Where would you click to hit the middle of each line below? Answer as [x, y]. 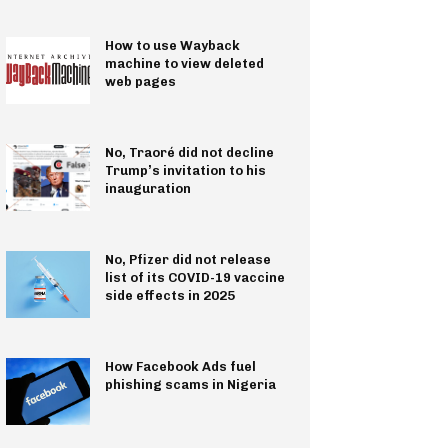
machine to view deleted [184, 64]
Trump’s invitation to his [185, 171]
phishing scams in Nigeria [190, 384]
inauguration [147, 189]
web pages [140, 82]
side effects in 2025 [169, 296]
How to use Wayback [172, 46]
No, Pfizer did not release [187, 260]
